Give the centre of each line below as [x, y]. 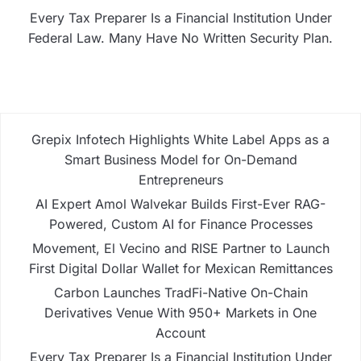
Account [180, 332]
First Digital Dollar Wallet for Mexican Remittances [180, 268]
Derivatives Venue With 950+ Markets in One [180, 312]
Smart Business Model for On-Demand [180, 159]
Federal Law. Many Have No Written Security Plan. [180, 37]
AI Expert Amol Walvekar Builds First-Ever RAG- [180, 203]
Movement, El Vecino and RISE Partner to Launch [180, 248]
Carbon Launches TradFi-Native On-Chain [180, 292]
